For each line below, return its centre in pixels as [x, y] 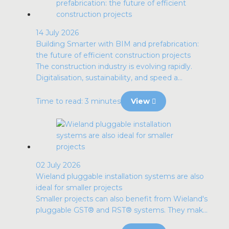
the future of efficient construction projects [113, 55]
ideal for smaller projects [79, 188]
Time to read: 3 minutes [78, 101]
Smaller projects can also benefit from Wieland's [122, 199]
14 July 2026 [57, 33]
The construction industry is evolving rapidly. [114, 66]
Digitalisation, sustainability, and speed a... [109, 78]
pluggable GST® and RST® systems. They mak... [122, 210]
